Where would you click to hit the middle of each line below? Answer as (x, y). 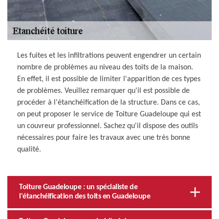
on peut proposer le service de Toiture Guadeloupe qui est (109, 114)
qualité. (29, 149)
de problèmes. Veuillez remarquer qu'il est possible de (103, 91)
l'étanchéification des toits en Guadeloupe (85, 196)
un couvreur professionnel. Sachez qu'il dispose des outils (108, 126)
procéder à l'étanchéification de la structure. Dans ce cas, (109, 102)
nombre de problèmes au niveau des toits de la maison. (105, 67)
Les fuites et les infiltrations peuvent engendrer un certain (109, 55)
